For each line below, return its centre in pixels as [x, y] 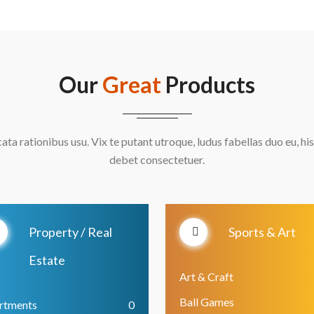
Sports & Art [262, 232]
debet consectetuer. [157, 159]
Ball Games [207, 302]
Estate [47, 260]
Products [210, 84]
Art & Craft [206, 277]
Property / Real [70, 232]
